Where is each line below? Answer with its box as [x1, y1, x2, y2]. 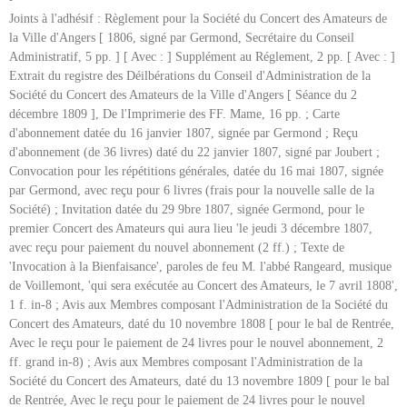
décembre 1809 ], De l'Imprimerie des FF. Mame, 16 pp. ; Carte [9, 107, 340, 122]
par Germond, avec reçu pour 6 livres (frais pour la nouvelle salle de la [9, 184, 374, 198]
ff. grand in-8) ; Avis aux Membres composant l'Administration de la [9, 355, 362, 370]
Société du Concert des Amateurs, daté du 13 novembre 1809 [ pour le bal [9, 374, 390, 389]
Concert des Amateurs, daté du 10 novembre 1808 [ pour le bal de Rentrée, [9, 317, 394, 332]
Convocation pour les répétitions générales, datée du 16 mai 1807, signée [9, 164, 383, 179]
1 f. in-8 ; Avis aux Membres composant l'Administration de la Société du [9, 298, 388, 313]
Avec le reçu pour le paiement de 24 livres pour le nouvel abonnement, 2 [9, 336, 383, 351]
